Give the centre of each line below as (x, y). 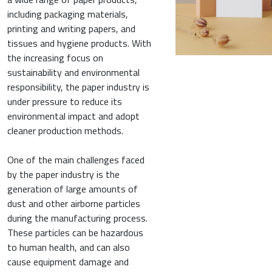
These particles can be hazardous (75, 232)
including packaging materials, (68, 14)
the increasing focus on (55, 57)
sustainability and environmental (73, 72)
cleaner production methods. (65, 130)
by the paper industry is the (63, 174)
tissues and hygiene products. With (79, 43)
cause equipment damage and (68, 261)
